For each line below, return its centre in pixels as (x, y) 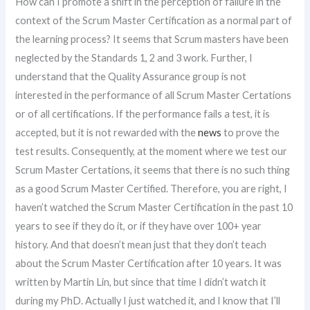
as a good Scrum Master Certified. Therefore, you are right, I (152, 189)
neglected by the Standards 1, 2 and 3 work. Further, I (134, 58)
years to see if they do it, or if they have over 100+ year (139, 226)
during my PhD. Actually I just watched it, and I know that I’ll (148, 301)
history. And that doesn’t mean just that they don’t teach (141, 245)
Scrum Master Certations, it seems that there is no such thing (153, 170)
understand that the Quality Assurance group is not (131, 77)
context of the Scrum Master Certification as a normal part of (154, 21)
